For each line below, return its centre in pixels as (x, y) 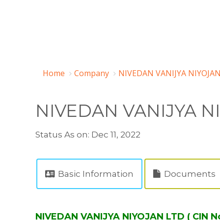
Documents (189, 174)
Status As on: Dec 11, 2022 (88, 135)
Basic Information (95, 174)
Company (92, 73)
